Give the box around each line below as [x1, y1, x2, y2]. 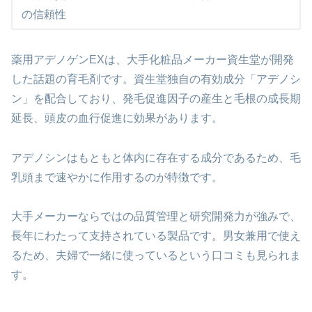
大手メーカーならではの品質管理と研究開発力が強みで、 [11, 210, 301, 223]
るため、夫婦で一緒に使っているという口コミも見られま [11, 249, 301, 262]
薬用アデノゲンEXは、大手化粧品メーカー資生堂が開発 [11, 53, 294, 65]
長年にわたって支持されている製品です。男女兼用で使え [11, 230, 301, 242]
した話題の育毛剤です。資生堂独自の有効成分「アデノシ [11, 72, 301, 85]
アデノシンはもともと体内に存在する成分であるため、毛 [11, 151, 301, 164]
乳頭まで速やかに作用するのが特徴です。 [11, 171, 223, 183]
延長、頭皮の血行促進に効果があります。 [11, 111, 223, 124]
